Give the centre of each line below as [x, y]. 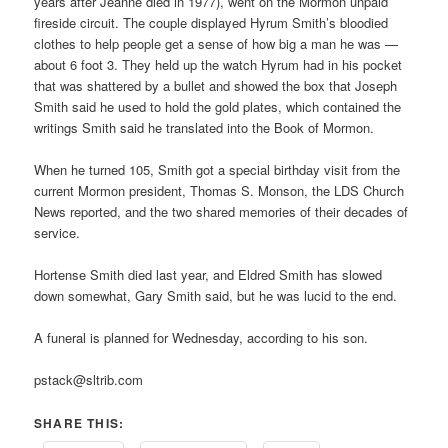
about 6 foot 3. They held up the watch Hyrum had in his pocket [218, 64]
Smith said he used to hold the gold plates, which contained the [218, 106]
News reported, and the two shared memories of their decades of [221, 212]
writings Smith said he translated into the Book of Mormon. [204, 127]
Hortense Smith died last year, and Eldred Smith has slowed [208, 275]
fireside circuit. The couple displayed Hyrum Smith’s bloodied [211, 22]
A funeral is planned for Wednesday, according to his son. [201, 338]
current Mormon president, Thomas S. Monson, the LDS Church [219, 191]
